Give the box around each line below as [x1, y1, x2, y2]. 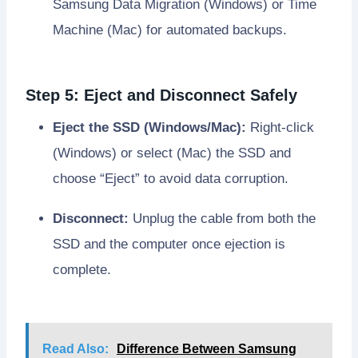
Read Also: [42, 342, 109, 356]
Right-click [246, 120, 314, 136]
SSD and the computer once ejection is [53, 237, 285, 253]
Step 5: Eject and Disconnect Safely [26, 86, 297, 105]
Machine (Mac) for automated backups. [53, 22, 287, 38]
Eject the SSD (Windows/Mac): [53, 120, 246, 136]
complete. [53, 262, 111, 278]
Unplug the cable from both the [129, 211, 316, 227]
